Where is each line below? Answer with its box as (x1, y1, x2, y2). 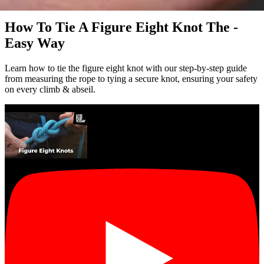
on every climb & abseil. (5, 84, 95, 94)
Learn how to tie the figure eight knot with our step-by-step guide (5, 62, 247, 73)
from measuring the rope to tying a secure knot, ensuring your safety (5, 73, 258, 84)
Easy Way (5, 35, 65, 51)
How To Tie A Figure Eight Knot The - (5, 19, 238, 35)
